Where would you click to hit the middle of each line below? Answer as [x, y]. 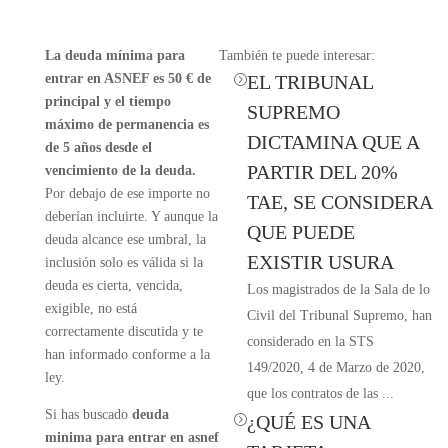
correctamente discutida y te [123, 331]
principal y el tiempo [107, 101]
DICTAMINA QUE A [332, 142]
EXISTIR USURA [320, 262]
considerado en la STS [310, 341]
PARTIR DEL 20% [322, 172]
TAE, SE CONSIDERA [339, 202]
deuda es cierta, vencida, [113, 285]
